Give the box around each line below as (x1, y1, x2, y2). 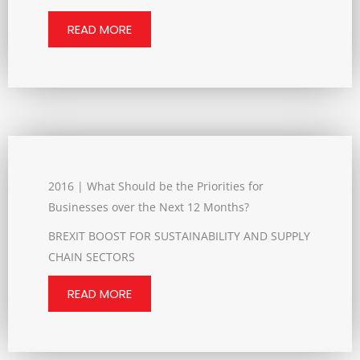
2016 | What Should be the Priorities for (48, 178, 264, 194)
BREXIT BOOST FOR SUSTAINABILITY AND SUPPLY (48, 228, 310, 243)
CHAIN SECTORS (48, 249, 135, 264)
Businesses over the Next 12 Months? (48, 199, 249, 215)
